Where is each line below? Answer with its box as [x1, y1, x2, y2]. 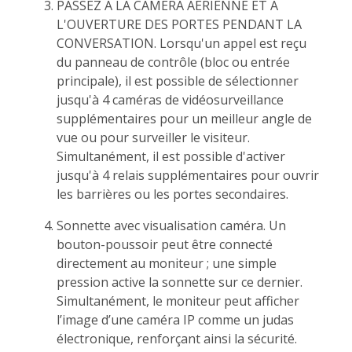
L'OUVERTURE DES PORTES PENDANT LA [57, 15, 302, 33]
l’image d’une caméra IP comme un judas [57, 310, 294, 328]
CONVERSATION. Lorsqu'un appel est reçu [57, 34, 306, 52]
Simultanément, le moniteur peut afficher [57, 291, 299, 310]
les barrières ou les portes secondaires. [57, 185, 288, 203]
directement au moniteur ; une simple [57, 254, 277, 272]
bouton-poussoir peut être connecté [57, 235, 273, 253]
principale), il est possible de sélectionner [57, 71, 299, 90]
